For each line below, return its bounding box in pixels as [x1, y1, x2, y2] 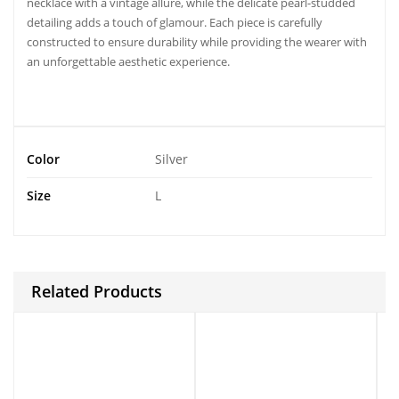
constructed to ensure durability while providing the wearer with [27, 33, 367, 50]
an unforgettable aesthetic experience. [27, 53, 230, 69]
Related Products [31, 280, 162, 302]
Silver [155, 150, 188, 167]
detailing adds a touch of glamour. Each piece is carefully [27, 13, 322, 30]
